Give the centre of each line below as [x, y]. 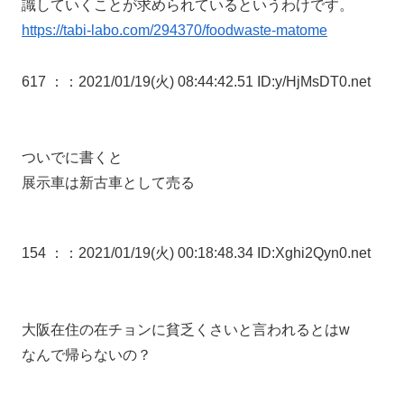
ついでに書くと [72, 158]
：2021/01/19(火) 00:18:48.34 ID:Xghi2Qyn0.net [217, 253]
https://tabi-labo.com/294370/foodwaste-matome [174, 30]
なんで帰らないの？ [87, 355]
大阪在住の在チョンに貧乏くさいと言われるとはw [186, 330]
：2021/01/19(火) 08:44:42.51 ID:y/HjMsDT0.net [217, 81]
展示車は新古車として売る [108, 183]
